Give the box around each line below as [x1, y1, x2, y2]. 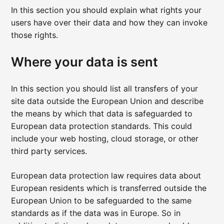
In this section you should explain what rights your [11, 5, 202, 15]
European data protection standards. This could [11, 121, 192, 131]
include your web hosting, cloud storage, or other [11, 133, 199, 144]
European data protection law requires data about [11, 170, 201, 181]
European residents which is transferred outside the [11, 183, 207, 193]
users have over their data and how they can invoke [11, 17, 208, 28]
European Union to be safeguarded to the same [11, 195, 192, 206]
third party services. [11, 146, 87, 156]
